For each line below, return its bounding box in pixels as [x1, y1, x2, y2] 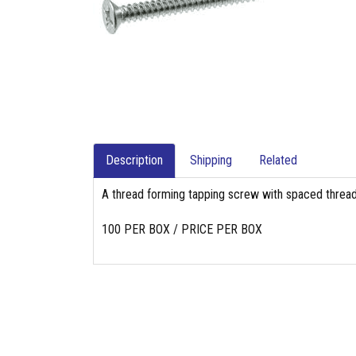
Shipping [190, 153, 232, 168]
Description [106, 153, 163, 168]
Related [259, 153, 297, 168]
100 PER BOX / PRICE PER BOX [102, 222, 262, 237]
